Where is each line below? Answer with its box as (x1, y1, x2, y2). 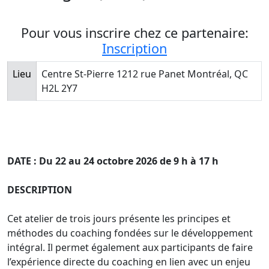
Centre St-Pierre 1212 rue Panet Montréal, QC (41, 67, 248, 80)
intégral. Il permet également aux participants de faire (7, 240, 253, 254)
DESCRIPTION (7, 183, 72, 196)
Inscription (102, 39, 167, 57)
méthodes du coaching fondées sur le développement (7, 226, 253, 240)
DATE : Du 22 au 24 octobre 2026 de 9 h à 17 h (7, 154, 219, 168)
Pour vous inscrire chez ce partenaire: (20, 23, 249, 41)
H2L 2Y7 (41, 81, 77, 95)
